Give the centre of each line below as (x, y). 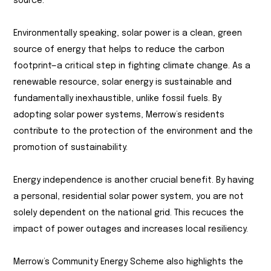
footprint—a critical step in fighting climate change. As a (132, 66)
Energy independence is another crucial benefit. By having (134, 180)
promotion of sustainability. (71, 148)
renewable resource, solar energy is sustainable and (123, 82)
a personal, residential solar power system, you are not (129, 197)
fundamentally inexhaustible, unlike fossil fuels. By (118, 99)
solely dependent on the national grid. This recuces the (129, 213)
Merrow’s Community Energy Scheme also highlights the (129, 262)
